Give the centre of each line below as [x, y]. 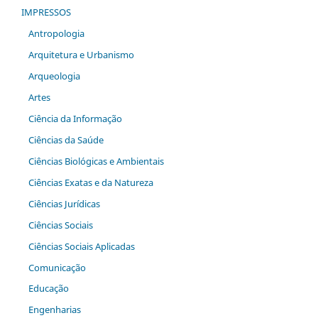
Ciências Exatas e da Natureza [91, 182]
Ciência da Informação [75, 118]
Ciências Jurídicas [64, 203]
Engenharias [54, 310]
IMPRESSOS [46, 12]
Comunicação [57, 267]
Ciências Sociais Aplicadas [81, 246]
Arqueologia [54, 76]
